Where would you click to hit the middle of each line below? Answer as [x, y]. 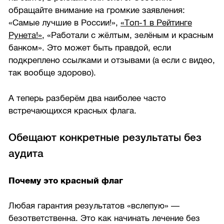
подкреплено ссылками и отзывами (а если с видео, [112, 60]
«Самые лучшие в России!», [65, 22]
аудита [26, 154]
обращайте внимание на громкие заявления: [97, 10]
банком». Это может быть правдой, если [90, 47]
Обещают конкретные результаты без [105, 138]
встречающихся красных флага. [73, 110]
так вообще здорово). [52, 72]
